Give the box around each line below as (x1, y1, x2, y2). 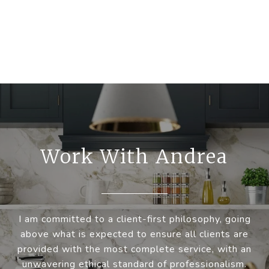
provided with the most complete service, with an (17, 243, 252, 256)
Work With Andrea (41, 145, 228, 169)
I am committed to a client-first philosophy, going (18, 213, 251, 226)
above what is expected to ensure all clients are (20, 228, 249, 241)
